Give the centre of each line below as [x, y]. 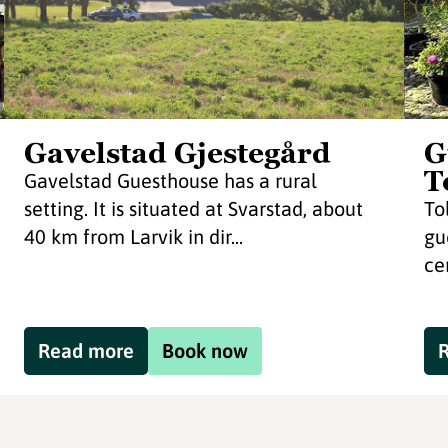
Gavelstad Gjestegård [177, 153]
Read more [85, 350]
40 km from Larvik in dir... [133, 236]
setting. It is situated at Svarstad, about [193, 208]
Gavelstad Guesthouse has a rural [170, 180]
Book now [204, 350]
